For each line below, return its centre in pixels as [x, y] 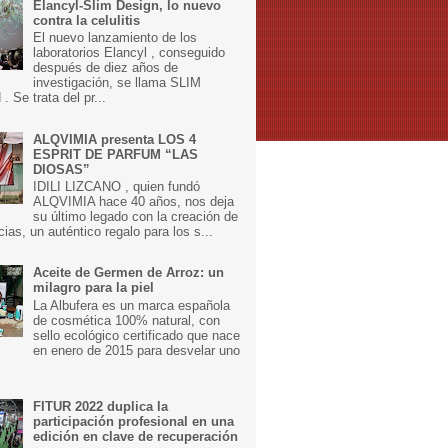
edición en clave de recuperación [136, 437]
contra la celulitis [87, 20]
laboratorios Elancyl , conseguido [129, 53]
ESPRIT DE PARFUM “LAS [116, 154]
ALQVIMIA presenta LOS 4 [115, 139]
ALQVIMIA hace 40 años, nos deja [134, 202]
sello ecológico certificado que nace [137, 336]
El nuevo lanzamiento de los [115, 38]
